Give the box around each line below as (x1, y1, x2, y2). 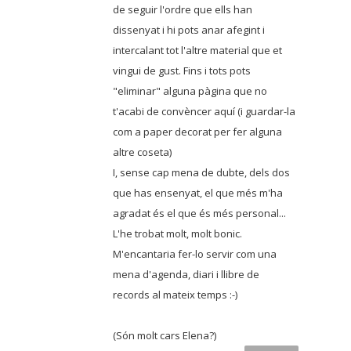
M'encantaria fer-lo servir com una (113, 246, 277, 261)
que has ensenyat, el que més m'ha (113, 185, 283, 200)
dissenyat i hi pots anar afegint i (113, 22, 265, 37)
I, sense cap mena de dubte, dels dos (113, 165, 290, 179)
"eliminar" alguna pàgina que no (113, 83, 267, 98)
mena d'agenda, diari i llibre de (113, 266, 259, 281)
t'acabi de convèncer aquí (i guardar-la (113, 103, 295, 118)
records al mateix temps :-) (113, 287, 237, 302)
